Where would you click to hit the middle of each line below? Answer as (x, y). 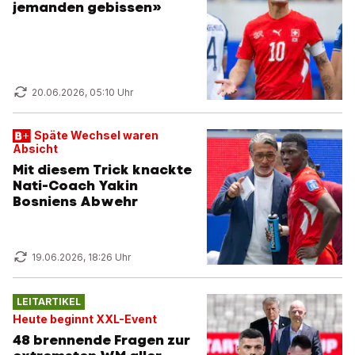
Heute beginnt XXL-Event (85, 319)
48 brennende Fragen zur (101, 340)
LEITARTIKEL (48, 302)
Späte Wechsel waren (96, 135)
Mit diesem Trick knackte (102, 170)
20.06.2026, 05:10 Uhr (82, 92)
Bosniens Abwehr (75, 201)
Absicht (35, 149)
